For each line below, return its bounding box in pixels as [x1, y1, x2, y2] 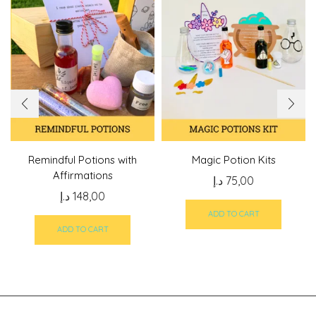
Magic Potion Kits [191, 152, 276, 166]
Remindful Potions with [28, 152, 137, 166]
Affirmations [52, 168, 113, 182]
